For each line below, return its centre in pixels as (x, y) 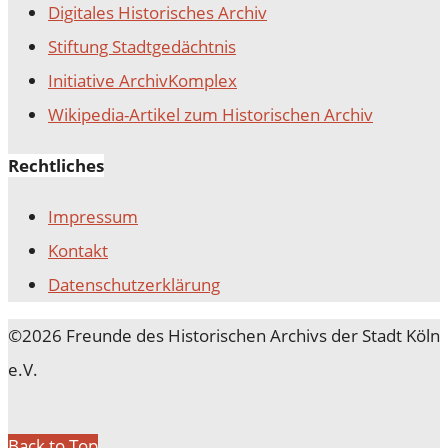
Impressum (93, 216)
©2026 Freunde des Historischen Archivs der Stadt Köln (224, 335)
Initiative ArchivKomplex (142, 80)
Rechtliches (56, 165)
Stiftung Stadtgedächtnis (142, 46)
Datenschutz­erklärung (134, 284)
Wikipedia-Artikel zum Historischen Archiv (210, 114)
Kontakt (78, 250)
